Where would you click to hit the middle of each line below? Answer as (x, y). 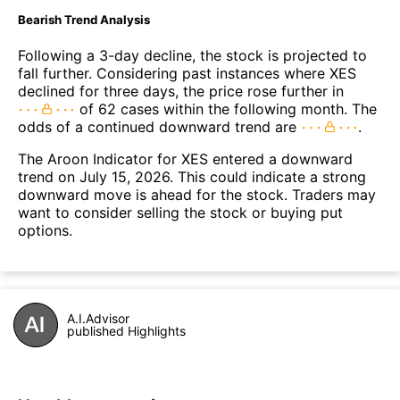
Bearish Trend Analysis (84, 20)
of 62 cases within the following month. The (226, 109)
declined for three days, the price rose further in (181, 92)
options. (45, 231)
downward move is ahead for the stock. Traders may (197, 195)
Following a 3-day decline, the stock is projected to (192, 56)
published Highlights (126, 331)
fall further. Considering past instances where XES (187, 74)
